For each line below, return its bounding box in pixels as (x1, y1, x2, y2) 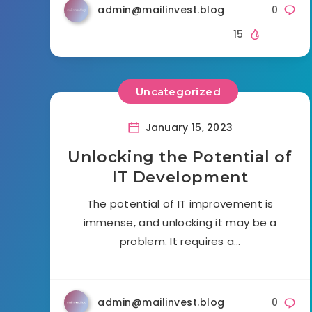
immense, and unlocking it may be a (83, 214, 277, 230)
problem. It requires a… (119, 233, 241, 249)
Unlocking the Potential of (68, 147, 292, 166)
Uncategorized (135, 85, 221, 99)
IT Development (111, 167, 249, 187)
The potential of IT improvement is (86, 196, 274, 211)
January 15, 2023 (142, 120, 233, 134)
